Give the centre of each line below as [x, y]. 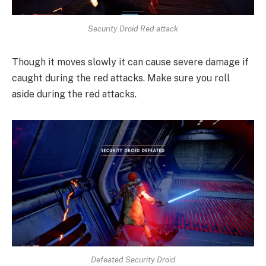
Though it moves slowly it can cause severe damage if [130, 62]
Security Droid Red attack [133, 28]
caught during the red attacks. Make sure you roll [121, 78]
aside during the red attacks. [75, 94]
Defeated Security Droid [133, 260]
